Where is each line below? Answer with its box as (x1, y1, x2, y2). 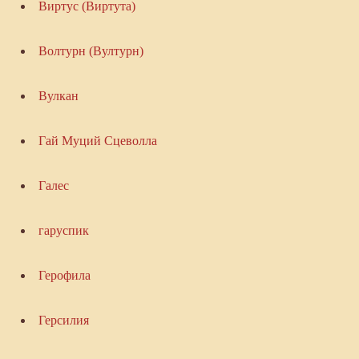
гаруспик (38, 224, 89, 238)
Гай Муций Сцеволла (38, 134, 157, 148)
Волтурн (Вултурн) (38, 44, 143, 58)
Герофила (38, 268, 91, 283)
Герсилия (38, 313, 89, 328)
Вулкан (38, 89, 79, 103)
